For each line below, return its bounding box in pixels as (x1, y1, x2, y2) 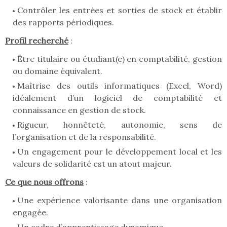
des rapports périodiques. (13, 17, 116, 28)
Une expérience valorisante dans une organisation (17, 195, 222, 206)
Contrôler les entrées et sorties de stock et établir (17, 5, 222, 16)
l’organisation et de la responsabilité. (13, 132, 158, 142)
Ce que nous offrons (5, 177, 84, 187)
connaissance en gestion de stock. (13, 105, 148, 116)
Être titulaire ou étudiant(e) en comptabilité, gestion (17, 54, 222, 64)
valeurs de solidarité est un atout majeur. (13, 159, 174, 169)
